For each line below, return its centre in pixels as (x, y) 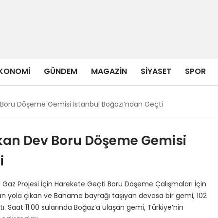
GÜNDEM (61, 71)
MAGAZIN (109, 71)
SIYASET (156, 71)
